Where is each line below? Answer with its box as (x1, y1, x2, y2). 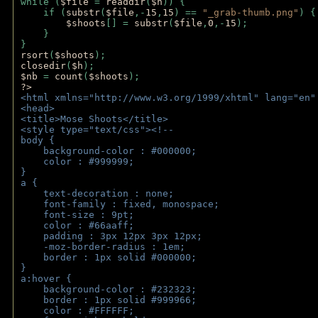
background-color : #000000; (21, 146, 197, 156)
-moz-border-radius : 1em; (21, 241, 191, 252)
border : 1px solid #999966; (21, 295, 197, 305)
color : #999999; (21, 156, 134, 167)
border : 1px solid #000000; (21, 252, 197, 263)
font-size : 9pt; (21, 209, 134, 220)
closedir (21, 60, 66, 71)
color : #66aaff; (21, 220, 134, 231)
